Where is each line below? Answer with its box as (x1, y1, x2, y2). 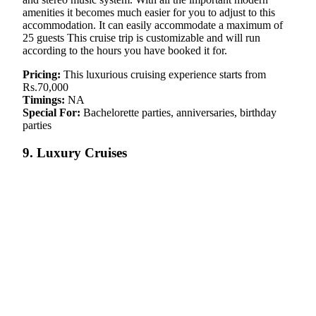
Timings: (23, 94, 65, 107)
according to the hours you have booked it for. (23, 44, 227, 57)
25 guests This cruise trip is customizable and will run (23, 32, 260, 44)
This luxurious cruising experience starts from (61, 68, 266, 81)
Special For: (23, 107, 83, 119)
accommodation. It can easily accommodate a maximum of (23, 19, 283, 32)
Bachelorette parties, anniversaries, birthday (83, 107, 276, 119)
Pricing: (23, 68, 61, 81)
